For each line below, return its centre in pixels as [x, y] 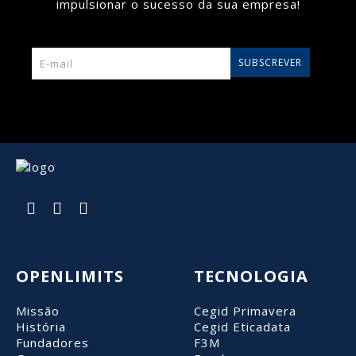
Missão [38, 310]
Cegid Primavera [245, 310]
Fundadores [52, 342]
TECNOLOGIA [251, 276]
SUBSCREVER [270, 62]
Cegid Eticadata [242, 326]
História [41, 326]
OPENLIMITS [70, 276]
